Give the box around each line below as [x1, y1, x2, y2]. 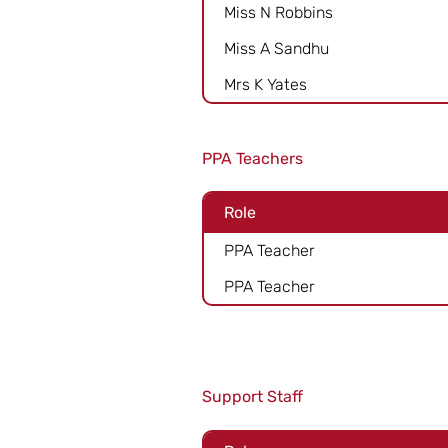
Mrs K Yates [224, 74, 307, 94]
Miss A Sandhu [224, 38, 329, 58]
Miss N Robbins [224, 2, 333, 22]
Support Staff [202, 387, 303, 406]
